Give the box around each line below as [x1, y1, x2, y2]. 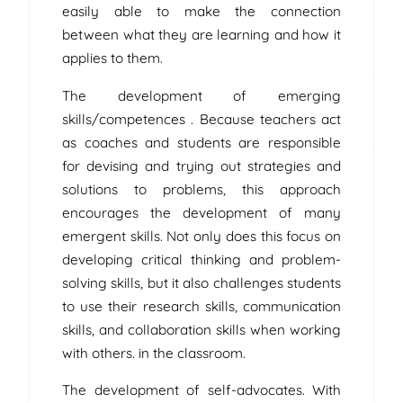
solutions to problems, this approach [62, 180, 341, 198]
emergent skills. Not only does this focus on [62, 227, 341, 245]
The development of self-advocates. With [62, 381, 341, 399]
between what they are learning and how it [62, 26, 341, 44]
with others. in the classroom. [62, 344, 246, 362]
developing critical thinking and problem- [62, 250, 341, 268]
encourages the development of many [62, 203, 341, 221]
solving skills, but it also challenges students [62, 273, 341, 291]
